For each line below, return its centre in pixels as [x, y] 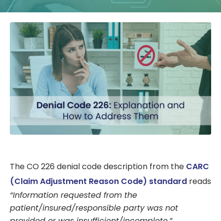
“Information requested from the [74, 195]
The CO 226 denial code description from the [98, 167]
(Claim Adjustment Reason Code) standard [98, 182]
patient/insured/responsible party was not [94, 208]
